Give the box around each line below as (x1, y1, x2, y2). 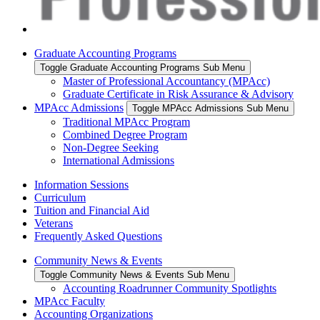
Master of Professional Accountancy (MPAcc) (63, 74, 270, 87)
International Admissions (63, 154, 174, 166)
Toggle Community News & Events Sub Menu (40, 269, 229, 280)
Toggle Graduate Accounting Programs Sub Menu (40, 61, 245, 73)
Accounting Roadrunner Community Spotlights (63, 281, 276, 294)
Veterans (34, 216, 73, 229)
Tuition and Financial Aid (34, 204, 149, 216)
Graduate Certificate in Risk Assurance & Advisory (63, 87, 294, 100)
